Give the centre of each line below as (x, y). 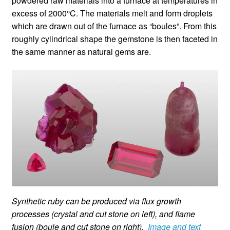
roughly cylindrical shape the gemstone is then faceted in (114, 39)
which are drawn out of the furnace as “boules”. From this (114, 26)
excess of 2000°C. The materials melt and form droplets (112, 13)
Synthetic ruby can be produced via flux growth (96, 201)
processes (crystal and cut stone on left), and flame (103, 214)
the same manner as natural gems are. (81, 52)
